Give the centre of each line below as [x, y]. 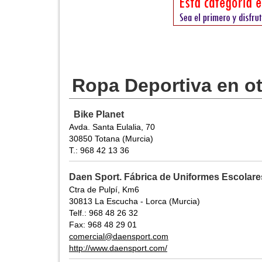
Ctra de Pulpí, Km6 [104, 190]
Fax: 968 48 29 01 [103, 225]
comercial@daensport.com [119, 237]
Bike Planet [99, 115]
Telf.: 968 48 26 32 [104, 213]
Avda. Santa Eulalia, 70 [112, 127]
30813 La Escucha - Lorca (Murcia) [135, 201]
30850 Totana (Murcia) [111, 139]
